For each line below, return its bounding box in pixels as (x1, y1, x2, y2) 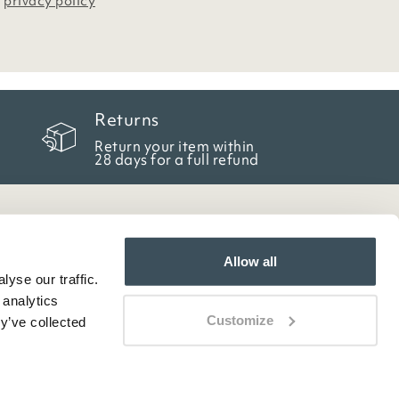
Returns (94, 108, 159, 131)
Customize (207, 312, 274, 328)
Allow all (224, 253, 277, 269)
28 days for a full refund (94, 150, 259, 169)
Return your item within (94, 136, 255, 156)
